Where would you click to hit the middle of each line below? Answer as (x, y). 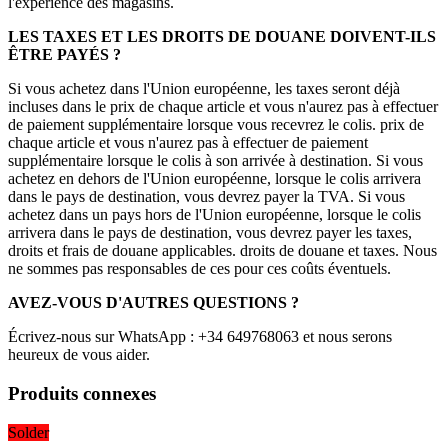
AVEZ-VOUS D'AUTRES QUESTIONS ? (153, 303)
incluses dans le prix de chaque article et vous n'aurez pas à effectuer (223, 107)
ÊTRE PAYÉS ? (64, 55)
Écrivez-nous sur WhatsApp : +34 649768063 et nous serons (200, 337)
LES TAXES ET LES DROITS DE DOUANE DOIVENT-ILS (222, 37)
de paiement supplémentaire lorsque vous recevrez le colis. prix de (216, 125)
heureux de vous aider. (79, 355)
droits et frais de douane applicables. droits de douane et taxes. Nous (222, 251)
